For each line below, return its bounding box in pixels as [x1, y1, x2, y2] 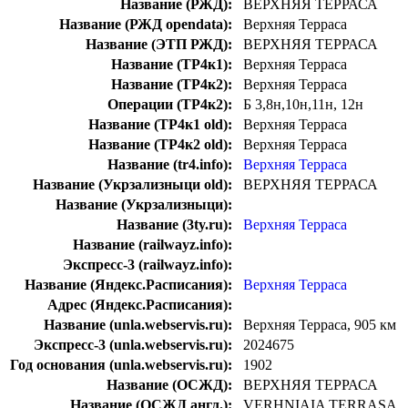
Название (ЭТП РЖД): [86, 36, 232, 53]
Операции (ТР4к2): [107, 97, 232, 113]
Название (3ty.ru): [117, 217, 232, 233]
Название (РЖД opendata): [59, 16, 232, 33]
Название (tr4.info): [107, 157, 232, 173]
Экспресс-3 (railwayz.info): [63, 257, 232, 273]
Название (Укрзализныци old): [33, 177, 232, 193]
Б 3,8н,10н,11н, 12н [243, 97, 363, 113]
